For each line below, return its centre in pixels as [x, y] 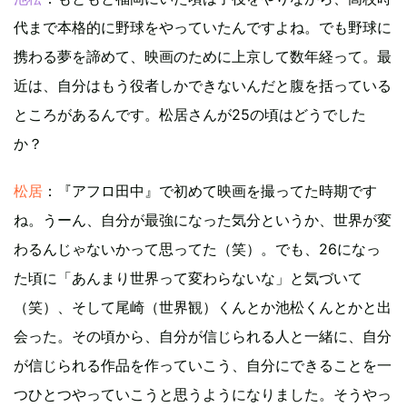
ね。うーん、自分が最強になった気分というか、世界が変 [203, 220]
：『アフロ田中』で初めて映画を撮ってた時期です [210, 191]
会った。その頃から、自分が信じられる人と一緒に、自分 [203, 337]
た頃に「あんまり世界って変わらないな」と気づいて [188, 278]
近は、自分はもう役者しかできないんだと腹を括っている [203, 86]
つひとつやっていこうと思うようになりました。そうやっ [203, 395]
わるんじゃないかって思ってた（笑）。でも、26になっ [197, 249]
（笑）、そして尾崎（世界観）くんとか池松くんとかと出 [203, 308]
